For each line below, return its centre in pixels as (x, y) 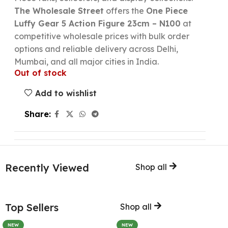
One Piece (167, 11)
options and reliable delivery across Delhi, (96, 49)
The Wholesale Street (59, 11)
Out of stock (40, 73)
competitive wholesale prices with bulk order (102, 36)
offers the (125, 11)
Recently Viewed (47, 168)
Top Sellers (32, 208)
